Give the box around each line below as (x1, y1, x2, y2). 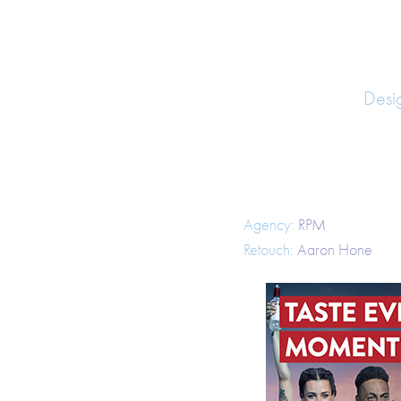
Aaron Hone (293, 241, 372, 260)
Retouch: (243, 241, 294, 260)
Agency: (243, 216, 294, 235)
